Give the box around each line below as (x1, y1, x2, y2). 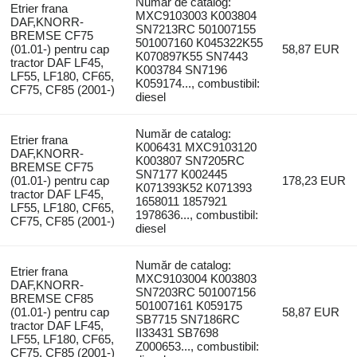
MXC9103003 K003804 (135, 8, 257, 22)
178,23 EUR (282, 173, 347, 187)
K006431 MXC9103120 (135, 139, 257, 154)
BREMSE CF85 (10, 291, 93, 305)
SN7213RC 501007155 (135, 22, 257, 36)
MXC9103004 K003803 (135, 271, 257, 285)
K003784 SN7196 (135, 62, 228, 76)
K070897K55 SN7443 (135, 49, 249, 63)
